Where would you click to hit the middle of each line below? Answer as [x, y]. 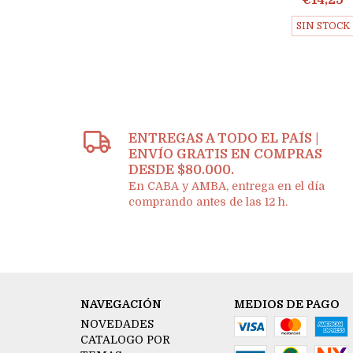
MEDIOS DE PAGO [286, 305]
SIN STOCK [323, 26]
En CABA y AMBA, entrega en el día [227, 186]
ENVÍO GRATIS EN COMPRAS [226, 155]
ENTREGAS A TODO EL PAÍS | [224, 139]
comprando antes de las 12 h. [208, 202]
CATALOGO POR [125, 340]
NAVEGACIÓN [121, 305]
